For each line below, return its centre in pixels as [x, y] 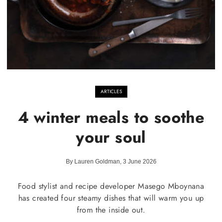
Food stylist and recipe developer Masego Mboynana [111, 186]
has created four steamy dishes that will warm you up [111, 198]
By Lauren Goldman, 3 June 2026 [111, 162]
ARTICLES [111, 91]
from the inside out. [111, 210]
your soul [111, 137]
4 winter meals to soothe [111, 117]
